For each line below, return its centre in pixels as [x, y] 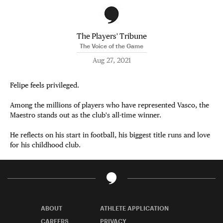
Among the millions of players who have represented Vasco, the [110, 105]
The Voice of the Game [111, 46]
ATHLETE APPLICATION [134, 208]
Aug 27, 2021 [111, 60]
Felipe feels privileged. [45, 85]
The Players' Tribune [111, 36]
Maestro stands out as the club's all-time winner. [86, 115]
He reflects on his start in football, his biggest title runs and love [110, 135]
